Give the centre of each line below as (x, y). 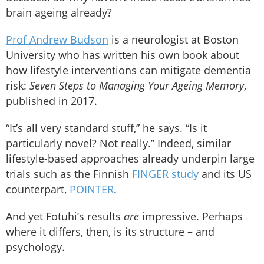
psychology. (37, 247)
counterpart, (38, 189)
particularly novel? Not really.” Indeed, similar (118, 143)
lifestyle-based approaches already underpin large (130, 159)
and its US (225, 174)
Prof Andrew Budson (57, 40)
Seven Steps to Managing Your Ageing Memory (137, 86)
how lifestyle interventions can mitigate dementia (128, 70)
